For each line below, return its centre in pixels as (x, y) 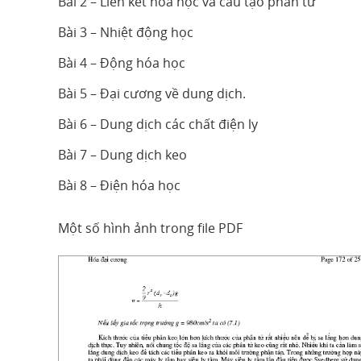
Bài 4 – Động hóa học (122, 63)
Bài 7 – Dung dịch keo (122, 155)
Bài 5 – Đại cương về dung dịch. (152, 93)
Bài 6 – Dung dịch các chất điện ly (158, 124)
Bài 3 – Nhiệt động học (126, 32)
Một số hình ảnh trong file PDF (150, 228)
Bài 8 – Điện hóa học (119, 185)
